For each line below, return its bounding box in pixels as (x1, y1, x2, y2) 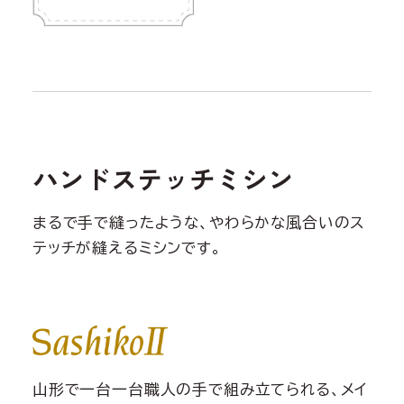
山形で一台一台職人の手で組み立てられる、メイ (32, 381, 368, 397)
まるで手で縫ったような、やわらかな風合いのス (32, 215, 366, 231)
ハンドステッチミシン (32, 159, 294, 197)
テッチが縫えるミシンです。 (32, 240, 222, 256)
